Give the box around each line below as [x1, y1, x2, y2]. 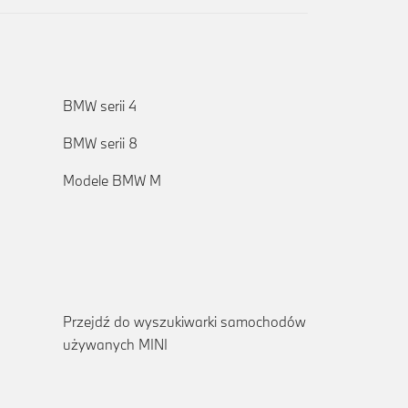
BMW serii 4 [63, 97, 137, 115]
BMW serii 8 [63, 134, 138, 152]
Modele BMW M [63, 171, 161, 189]
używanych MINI [63, 335, 168, 353]
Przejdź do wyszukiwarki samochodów [63, 312, 306, 331]
